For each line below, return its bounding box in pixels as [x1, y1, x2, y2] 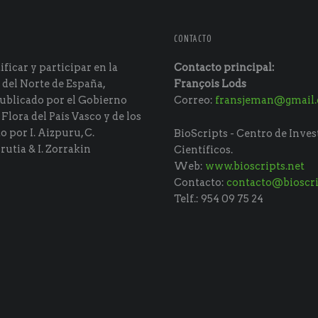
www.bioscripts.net [205, 159, 305, 172]
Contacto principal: [174, 61, 275, 75]
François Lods [174, 77, 247, 91]
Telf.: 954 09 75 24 [174, 192, 264, 205]
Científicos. [174, 143, 234, 156]
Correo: [174, 94, 216, 107]
